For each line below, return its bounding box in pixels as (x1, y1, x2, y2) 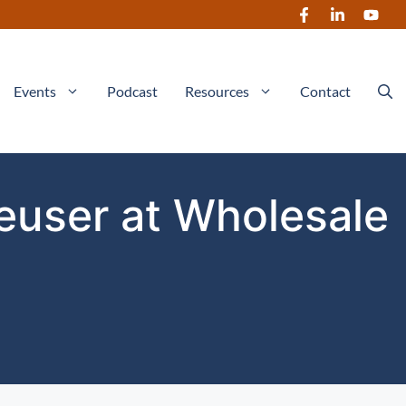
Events (14, 82, 56, 100)
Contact (300, 82, 351, 100)
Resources (185, 82, 249, 100)
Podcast (107, 82, 158, 100)
